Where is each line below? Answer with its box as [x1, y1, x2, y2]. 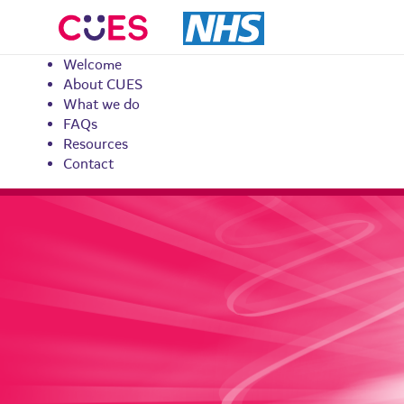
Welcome [63, 56, 122, 74]
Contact [63, 155, 114, 173]
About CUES [63, 76, 142, 94]
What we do [63, 96, 140, 114]
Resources [63, 135, 128, 153]
